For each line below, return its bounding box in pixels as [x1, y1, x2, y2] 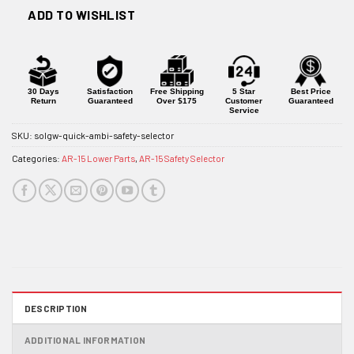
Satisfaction [87, 87, 134, 96]
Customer [225, 96, 263, 106]
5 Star [232, 87, 256, 96]
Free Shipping [149, 87, 204, 96]
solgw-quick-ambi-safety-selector [34, 130, 174, 141]
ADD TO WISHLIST [28, 7, 136, 23]
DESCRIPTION [24, 302, 88, 314]
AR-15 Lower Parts [62, 153, 135, 164]
